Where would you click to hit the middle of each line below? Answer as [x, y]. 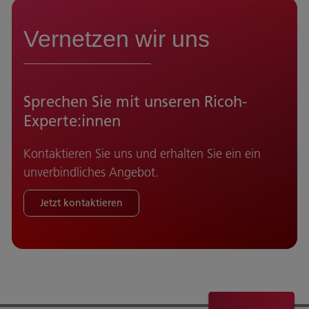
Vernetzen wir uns [117, 39]
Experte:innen [72, 121]
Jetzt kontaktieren [81, 203]
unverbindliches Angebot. [91, 172]
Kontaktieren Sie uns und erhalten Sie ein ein [142, 154]
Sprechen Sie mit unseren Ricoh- [135, 102]
